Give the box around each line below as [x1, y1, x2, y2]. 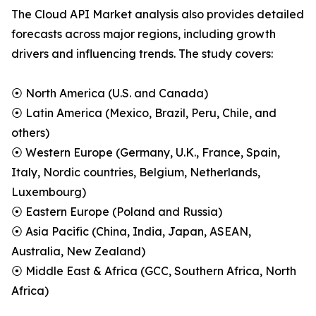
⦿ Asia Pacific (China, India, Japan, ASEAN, [11, 224, 251, 239]
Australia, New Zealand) [11, 244, 145, 259]
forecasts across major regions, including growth [11, 27, 276, 42]
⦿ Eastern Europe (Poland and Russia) [11, 205, 222, 219]
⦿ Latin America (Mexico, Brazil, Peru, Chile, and [11, 106, 276, 121]
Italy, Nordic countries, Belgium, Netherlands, [11, 165, 260, 180]
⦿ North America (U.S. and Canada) [11, 86, 208, 101]
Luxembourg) [11, 185, 86, 200]
